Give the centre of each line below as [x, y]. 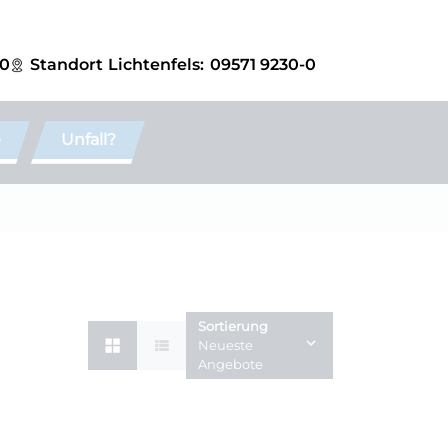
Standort [66, 65]
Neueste [226, 346]
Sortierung [233, 327]
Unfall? [88, 139]
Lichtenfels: [156, 65]
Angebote [231, 365]
